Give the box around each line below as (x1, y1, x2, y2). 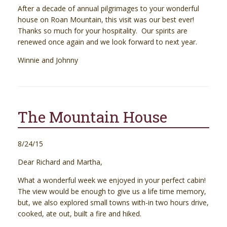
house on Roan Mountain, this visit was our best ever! (18, 15, 196, 25)
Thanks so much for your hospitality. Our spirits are (18, 26, 187, 36)
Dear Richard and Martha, (18, 157, 102, 167)
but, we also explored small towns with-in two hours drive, (18, 198, 209, 208)
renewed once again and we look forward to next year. (18, 37, 197, 47)
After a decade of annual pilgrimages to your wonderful (18, 4, 199, 14)
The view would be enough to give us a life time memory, (18, 186, 206, 197)
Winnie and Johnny (18, 55, 78, 65)
